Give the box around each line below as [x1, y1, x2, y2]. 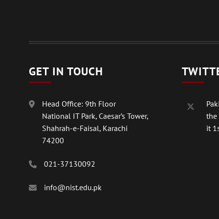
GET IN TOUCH [29, 64, 103, 78]
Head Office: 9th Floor [42, 99, 116, 109]
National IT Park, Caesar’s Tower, [42, 111, 149, 121]
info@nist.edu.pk [44, 182, 102, 192]
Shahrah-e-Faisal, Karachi [42, 123, 128, 133]
